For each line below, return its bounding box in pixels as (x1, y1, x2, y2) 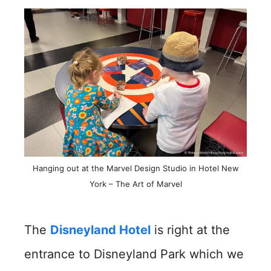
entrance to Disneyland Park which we (24, 247, 244, 261)
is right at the (151, 223, 230, 237)
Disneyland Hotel (50, 223, 151, 237)
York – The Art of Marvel (89, 179, 182, 189)
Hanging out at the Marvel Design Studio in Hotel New (32, 163, 239, 173)
